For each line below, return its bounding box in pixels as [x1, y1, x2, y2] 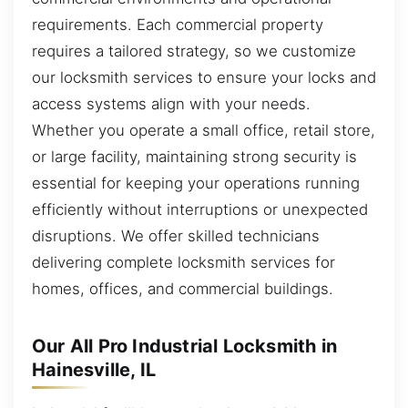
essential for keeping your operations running [32, 173, 360, 192]
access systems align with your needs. [32, 94, 311, 113]
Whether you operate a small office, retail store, [32, 120, 375, 139]
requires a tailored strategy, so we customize [32, 41, 356, 60]
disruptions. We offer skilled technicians [32, 226, 320, 245]
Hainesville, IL [32, 358, 156, 381]
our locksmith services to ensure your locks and [32, 67, 376, 87]
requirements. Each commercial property [32, 15, 323, 34]
